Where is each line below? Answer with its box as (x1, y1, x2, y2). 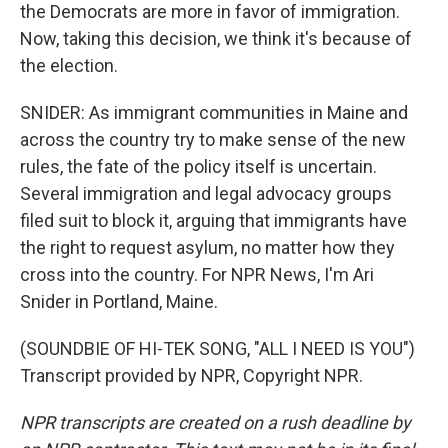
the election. (20, 55, 118, 76)
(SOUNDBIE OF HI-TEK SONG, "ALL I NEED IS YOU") (20, 338, 415, 359)
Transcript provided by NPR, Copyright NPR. (20, 365, 363, 386)
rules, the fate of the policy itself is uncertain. (20, 156, 377, 177)
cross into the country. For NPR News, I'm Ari (20, 264, 374, 285)
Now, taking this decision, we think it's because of (20, 28, 412, 49)
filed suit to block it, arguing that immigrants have (20, 210, 407, 231)
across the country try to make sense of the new (20, 129, 406, 150)
